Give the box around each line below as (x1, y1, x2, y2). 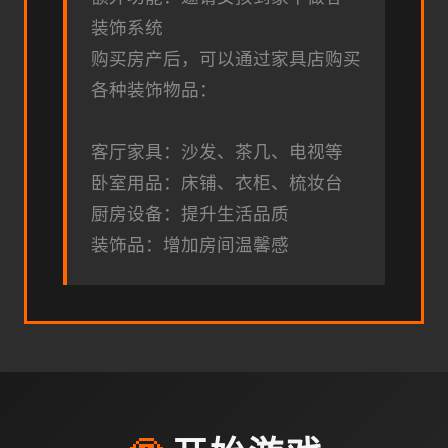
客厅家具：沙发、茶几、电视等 (91, 141, 343, 162)
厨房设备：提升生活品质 (91, 203, 289, 224)
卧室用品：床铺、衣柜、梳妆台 (91, 172, 343, 193)
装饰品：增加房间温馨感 (91, 234, 289, 255)
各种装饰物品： (91, 79, 217, 100)
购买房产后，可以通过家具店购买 (91, 48, 361, 69)
